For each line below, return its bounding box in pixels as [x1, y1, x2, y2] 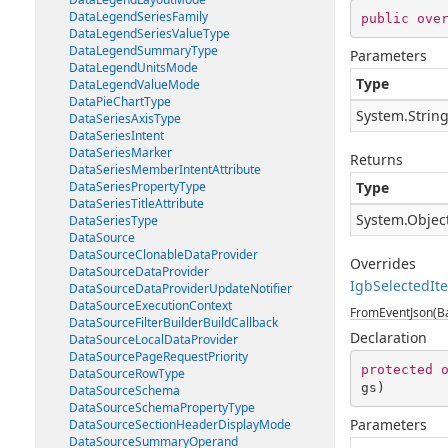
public [360, 10, 409, 26]
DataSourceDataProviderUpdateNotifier [69, 280, 292, 297]
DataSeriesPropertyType [69, 178, 206, 195]
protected [360, 361, 433, 377]
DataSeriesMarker [69, 144, 172, 161]
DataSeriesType [69, 212, 158, 229]
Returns [350, 150, 403, 169]
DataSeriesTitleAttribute [69, 195, 204, 212]
